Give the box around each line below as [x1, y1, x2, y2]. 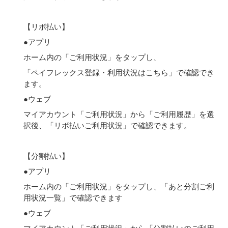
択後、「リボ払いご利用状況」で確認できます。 [23, 120, 191, 130]
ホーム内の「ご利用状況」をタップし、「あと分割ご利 [23, 181, 214, 191]
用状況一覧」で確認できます [23, 192, 123, 203]
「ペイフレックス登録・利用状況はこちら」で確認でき [23, 67, 214, 77]
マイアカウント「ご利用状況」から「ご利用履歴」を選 [23, 108, 214, 119]
